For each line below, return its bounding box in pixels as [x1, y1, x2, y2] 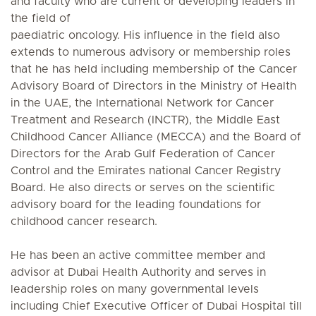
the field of [11, 13, 71, 24]
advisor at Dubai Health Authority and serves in [11, 267, 266, 278]
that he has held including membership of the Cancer [11, 63, 297, 75]
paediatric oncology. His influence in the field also [11, 30, 280, 41]
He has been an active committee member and [11, 250, 265, 261]
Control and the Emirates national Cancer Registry [11, 165, 281, 176]
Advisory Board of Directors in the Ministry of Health [11, 80, 296, 92]
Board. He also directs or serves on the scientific [11, 182, 275, 193]
